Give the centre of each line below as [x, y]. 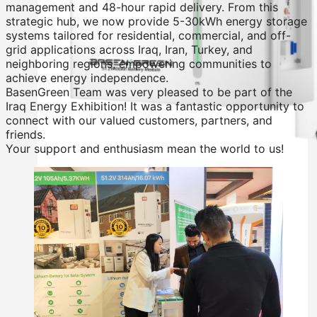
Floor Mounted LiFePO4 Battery [122, 291]
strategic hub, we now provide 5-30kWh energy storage [156, 21]
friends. [25, 134]
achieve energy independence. [87, 77]
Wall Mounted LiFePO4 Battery [119, 277]
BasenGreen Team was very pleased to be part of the [149, 92]
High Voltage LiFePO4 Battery [117, 305]
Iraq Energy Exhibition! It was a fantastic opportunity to [155, 106]
